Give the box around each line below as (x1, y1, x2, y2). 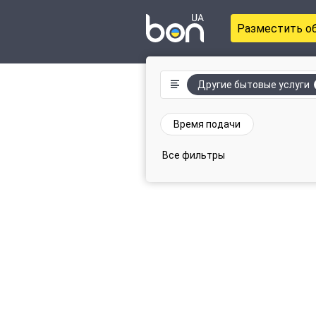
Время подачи (174, 119, 241, 130)
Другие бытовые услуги (197, 78, 310, 90)
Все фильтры (162, 150, 225, 161)
